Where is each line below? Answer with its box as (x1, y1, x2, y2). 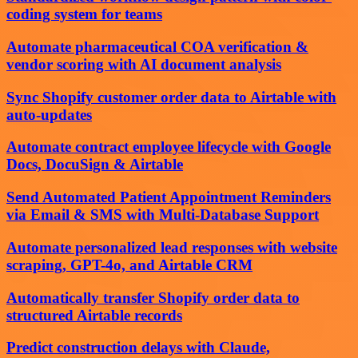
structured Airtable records (6, 306, 182, 324)
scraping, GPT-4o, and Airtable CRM (6, 256, 253, 273)
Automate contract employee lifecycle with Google (6, 138, 331, 156)
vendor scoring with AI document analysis (6, 56, 281, 74)
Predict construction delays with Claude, (6, 339, 270, 356)
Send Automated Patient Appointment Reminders (6, 189, 331, 206)
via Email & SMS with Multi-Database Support (6, 206, 319, 224)
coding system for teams (6, 6, 162, 23)
